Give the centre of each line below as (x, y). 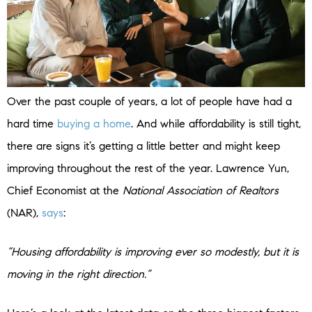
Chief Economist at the (65, 191)
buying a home (94, 124)
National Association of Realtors (201, 191)
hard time (32, 124)
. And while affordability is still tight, (216, 124)
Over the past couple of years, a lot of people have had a (149, 102)
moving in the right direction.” (79, 274)
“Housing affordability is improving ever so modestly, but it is (153, 252)
